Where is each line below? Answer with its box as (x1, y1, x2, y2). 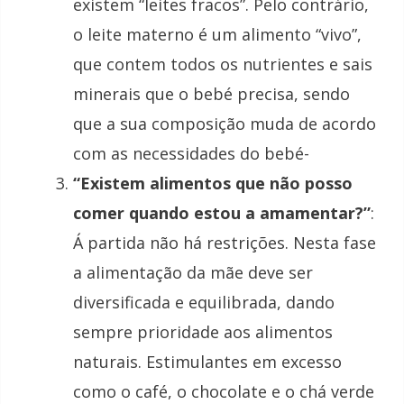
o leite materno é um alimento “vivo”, (73, 23, 362, 46)
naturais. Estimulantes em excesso (73, 351, 342, 373)
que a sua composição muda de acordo (73, 113, 376, 135)
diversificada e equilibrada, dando (73, 291, 335, 314)
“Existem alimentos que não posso (73, 172, 353, 195)
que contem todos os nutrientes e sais (73, 53, 372, 76)
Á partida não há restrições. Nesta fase (73, 232, 376, 254)
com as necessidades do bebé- (73, 142, 309, 165)
